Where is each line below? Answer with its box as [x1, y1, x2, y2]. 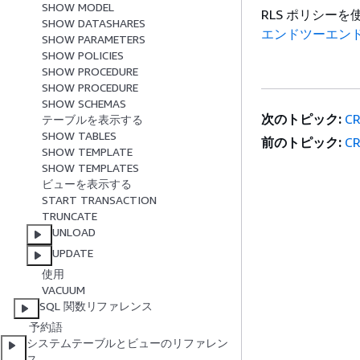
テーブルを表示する [42, 112, 143, 127]
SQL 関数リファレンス [39, 299, 153, 313]
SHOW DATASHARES [42, 16, 145, 31]
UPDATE [52, 246, 93, 260]
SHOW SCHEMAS [42, 96, 126, 111]
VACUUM [42, 283, 85, 297]
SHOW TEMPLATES [42, 161, 139, 175]
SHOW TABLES [42, 129, 117, 143]
